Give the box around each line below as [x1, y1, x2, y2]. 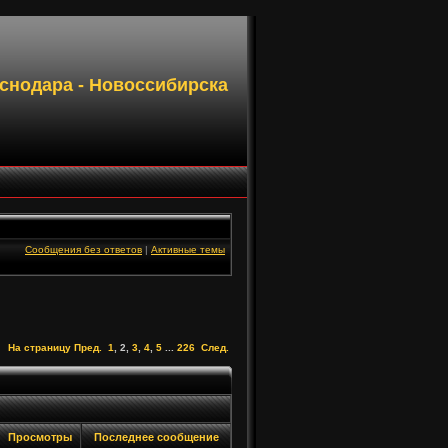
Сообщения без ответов [25, 244, 142, 255]
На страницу [8, 342, 71, 353]
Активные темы [151, 244, 225, 255]
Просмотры [5, 431, 75, 443]
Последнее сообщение [90, 431, 222, 443]
